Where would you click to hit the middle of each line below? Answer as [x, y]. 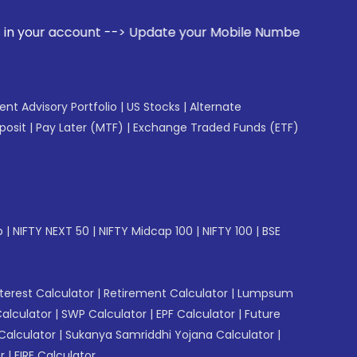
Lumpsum [265, 293]
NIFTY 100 [228, 231]
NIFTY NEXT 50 [51, 231]
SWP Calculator [104, 314]
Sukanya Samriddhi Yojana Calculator [170, 335]
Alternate [216, 107]
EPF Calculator [196, 314]
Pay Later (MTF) [80, 127]
